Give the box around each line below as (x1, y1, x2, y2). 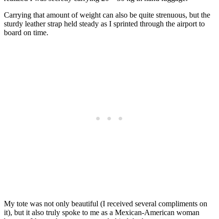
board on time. (4, 28, 48, 37)
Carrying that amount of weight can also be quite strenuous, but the (4, 11, 210, 20)
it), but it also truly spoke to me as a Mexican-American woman (4, 208, 199, 217)
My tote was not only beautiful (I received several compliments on (4, 199, 207, 208)
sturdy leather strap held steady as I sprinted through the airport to (4, 20, 205, 28)
